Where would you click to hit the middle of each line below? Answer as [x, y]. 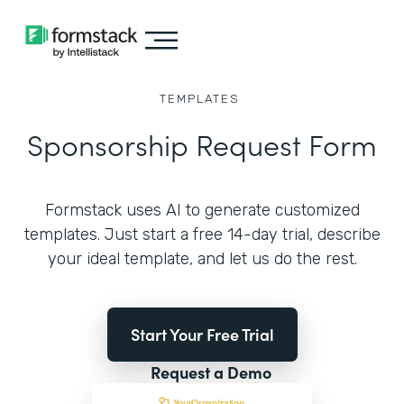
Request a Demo [211, 372]
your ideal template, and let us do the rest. [202, 259]
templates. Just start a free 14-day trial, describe [202, 234]
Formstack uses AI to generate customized [202, 210]
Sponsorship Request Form [202, 144]
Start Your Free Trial [202, 334]
